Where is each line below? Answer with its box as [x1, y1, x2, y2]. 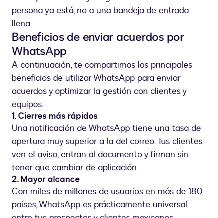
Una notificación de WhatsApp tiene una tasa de [12, 122, 201, 135]
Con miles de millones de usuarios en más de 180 [12, 185, 202, 198]
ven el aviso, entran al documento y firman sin [12, 148, 188, 161]
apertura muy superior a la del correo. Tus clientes [12, 135, 202, 148]
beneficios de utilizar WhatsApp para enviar [12, 72, 181, 85]
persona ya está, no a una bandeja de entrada [12, 4, 189, 17]
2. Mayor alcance [12, 173, 80, 186]
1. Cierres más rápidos [12, 110, 98, 123]
